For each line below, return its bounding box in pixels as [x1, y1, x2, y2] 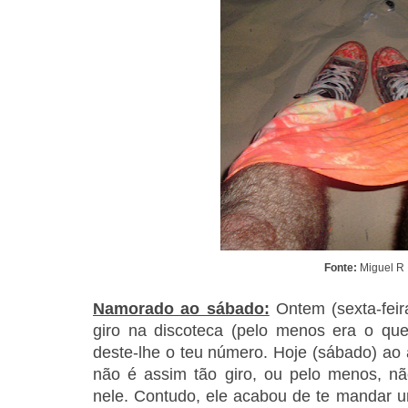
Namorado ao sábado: [93, 300, 270, 319]
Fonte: [324, 261, 360, 275]
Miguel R [360, 261, 404, 275]
